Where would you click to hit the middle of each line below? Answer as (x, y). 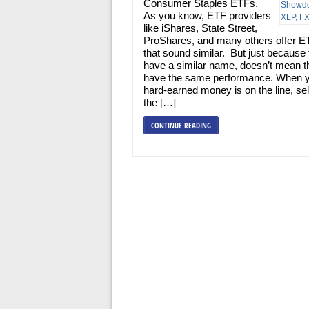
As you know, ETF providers (207, 16)
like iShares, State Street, (200, 28)
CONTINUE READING (181, 125)
